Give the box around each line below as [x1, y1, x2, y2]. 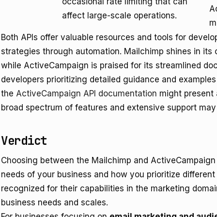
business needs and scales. [1, 198, 108, 207]
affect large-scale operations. [62, 11, 177, 20]
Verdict [1, 133, 47, 148]
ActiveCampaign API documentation [16, 89, 157, 98]
